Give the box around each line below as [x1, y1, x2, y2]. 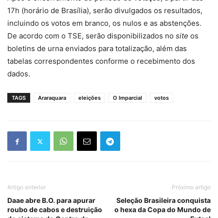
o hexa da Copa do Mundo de [114, 205, 211, 214]
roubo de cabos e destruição [7, 205, 102, 214]
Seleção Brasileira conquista [116, 196, 211, 205]
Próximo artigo [172, 183, 211, 191]
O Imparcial [113, 94, 142, 102]
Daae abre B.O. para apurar [7, 196, 95, 205]
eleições [78, 94, 101, 102]
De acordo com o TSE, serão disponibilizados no [7, 31, 176, 41]
